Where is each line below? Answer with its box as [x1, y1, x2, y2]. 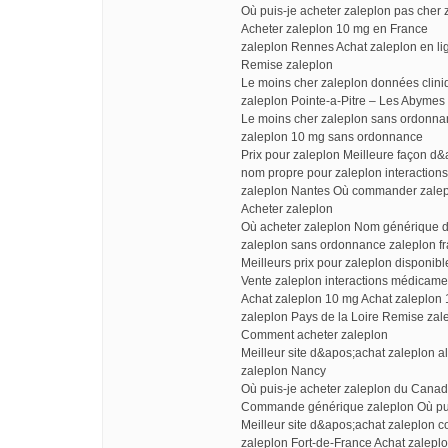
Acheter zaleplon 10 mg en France [241, 22, 428, 36]
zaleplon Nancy [241, 364, 326, 378]
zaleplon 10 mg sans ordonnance [241, 130, 423, 144]
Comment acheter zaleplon [241, 328, 388, 342]
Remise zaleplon [241, 58, 333, 72]
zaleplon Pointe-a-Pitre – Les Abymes [241, 94, 445, 108]
